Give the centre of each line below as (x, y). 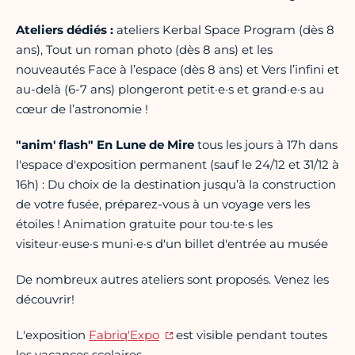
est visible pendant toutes (250, 335)
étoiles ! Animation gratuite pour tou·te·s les (144, 224)
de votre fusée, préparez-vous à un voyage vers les (163, 204)
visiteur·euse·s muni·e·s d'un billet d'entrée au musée (172, 244)
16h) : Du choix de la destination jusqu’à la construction (176, 185)
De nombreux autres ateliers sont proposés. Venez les (172, 280)
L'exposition (52, 335)
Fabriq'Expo (124, 335)
